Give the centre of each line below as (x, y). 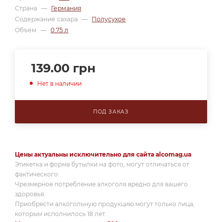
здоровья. (30, 194)
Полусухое (109, 19)
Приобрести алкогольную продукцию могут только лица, (105, 204)
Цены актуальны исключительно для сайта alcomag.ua (103, 155)
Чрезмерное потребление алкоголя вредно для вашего (101, 184)
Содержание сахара (47, 19)
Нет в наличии (59, 83)
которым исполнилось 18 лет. (60, 214)
